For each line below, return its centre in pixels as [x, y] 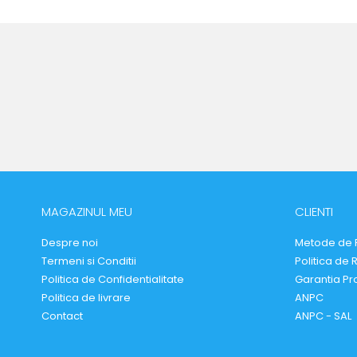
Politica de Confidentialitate [113, 279]
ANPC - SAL [323, 316]
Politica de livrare [86, 297]
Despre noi [70, 242]
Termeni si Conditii [89, 261]
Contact [62, 316]
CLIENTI [314, 211]
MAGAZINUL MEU [87, 211]
